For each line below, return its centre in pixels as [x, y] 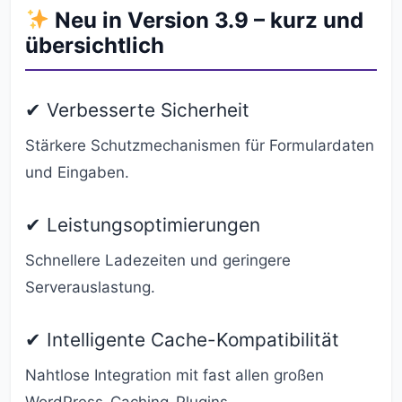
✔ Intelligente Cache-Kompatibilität [182, 340]
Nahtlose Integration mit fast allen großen [175, 375]
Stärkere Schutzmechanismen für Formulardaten [200, 145]
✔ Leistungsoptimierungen [143, 225]
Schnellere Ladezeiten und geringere [158, 260]
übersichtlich [95, 45]
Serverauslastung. [90, 287]
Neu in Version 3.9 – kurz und [207, 20]
